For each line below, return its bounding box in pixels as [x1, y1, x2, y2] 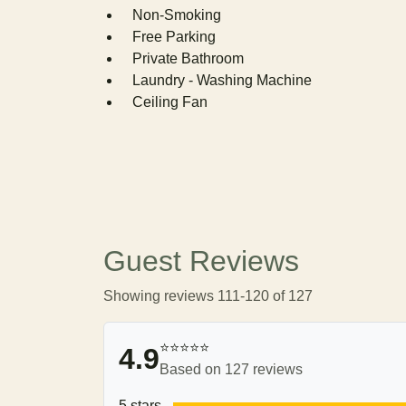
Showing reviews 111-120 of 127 [103, 288, 313, 304]
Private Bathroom [132, 51, 244, 66]
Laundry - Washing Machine [132, 72, 312, 88]
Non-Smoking [132, 7, 221, 23]
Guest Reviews [103, 245, 299, 277]
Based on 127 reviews [159, 362, 303, 377]
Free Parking [132, 29, 216, 44]
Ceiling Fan [132, 94, 208, 110]
